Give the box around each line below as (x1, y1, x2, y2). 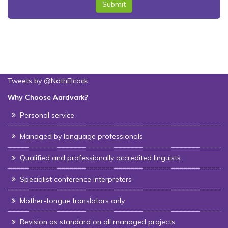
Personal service (20, 110, 74, 120)
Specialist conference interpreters (20, 174, 132, 184)
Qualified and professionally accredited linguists (20, 153, 181, 162)
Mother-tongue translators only (20, 195, 125, 205)
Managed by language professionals (20, 131, 143, 141)
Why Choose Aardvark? (8, 91, 88, 102)
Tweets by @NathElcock (8, 76, 88, 85)
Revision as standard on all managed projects (20, 217, 175, 226)
